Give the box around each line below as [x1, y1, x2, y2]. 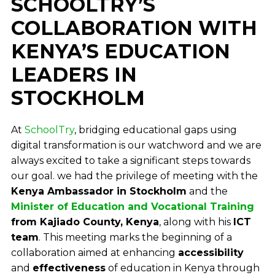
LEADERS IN [10, 63, 137, 87]
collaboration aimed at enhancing [10, 247, 178, 259]
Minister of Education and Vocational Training [10, 201, 254, 213]
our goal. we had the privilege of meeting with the [10, 170, 258, 182]
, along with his [158, 216, 233, 228]
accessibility [177, 247, 244, 259]
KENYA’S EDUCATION [10, 39, 230, 64]
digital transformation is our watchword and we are [10, 139, 261, 152]
